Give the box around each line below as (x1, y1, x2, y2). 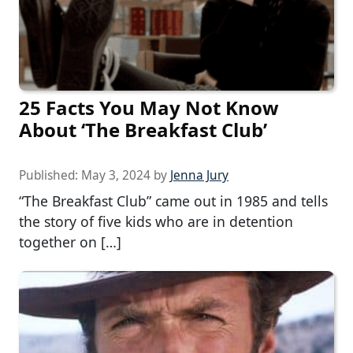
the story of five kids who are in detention (19, 211, 293, 231)
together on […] (19, 232, 121, 251)
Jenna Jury (170, 166, 229, 184)
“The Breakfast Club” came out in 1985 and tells (19, 191, 328, 210)
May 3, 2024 (81, 166, 150, 184)
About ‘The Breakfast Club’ (19, 116, 267, 143)
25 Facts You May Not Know (19, 94, 279, 121)
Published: (19, 166, 81, 184)
